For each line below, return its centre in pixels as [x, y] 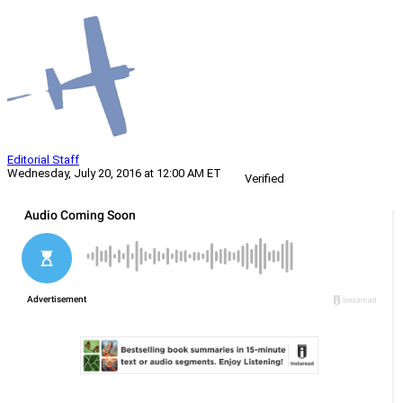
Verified [264, 179]
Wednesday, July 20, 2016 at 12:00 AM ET [114, 174]
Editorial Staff [43, 160]
